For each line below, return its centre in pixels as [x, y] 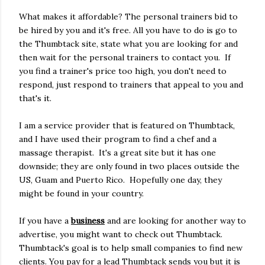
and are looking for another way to [175, 221]
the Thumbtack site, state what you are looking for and [128, 44]
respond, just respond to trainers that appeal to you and [131, 85]
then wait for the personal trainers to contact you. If [125, 58]
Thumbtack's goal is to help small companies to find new [131, 248]
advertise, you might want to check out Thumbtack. [121, 235]
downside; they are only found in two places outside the [129, 167]
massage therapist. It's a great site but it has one [117, 153]
